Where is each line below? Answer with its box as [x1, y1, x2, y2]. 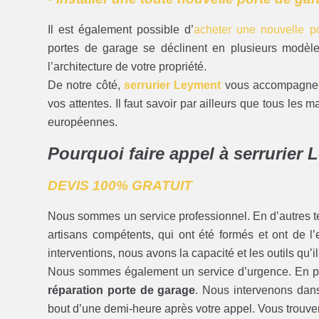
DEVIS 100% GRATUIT [48, 178, 193, 194]
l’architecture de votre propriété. [48, 60, 207, 73]
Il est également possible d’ [48, 23, 194, 36]
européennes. [48, 115, 118, 128]
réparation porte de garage [48, 284, 196, 297]
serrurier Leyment [124, 78, 221, 91]
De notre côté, [48, 78, 125, 91]
